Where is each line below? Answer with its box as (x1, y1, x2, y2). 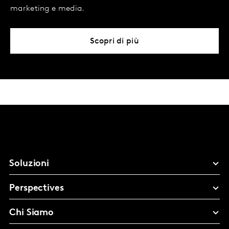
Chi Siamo (9, 208, 54, 218)
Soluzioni (9, 159, 50, 169)
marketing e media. (10, 5, 85, 13)
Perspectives (9, 184, 64, 194)
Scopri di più (90, 37, 139, 46)
